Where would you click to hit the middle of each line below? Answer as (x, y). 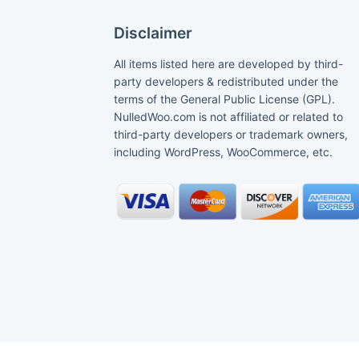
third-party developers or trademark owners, (231, 134)
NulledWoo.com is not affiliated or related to (228, 116)
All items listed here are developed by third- (228, 63)
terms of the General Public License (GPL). (224, 99)
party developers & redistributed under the (226, 81)
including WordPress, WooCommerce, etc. (223, 151)
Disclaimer (153, 32)
